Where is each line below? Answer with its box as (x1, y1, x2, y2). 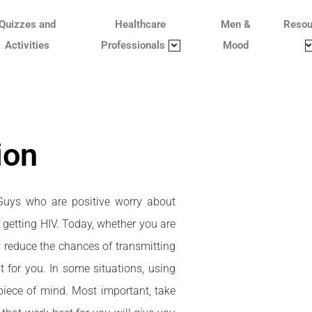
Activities (4, 39, 49, 52)
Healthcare (115, 18, 166, 31)
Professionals (100, 39, 165, 52)
